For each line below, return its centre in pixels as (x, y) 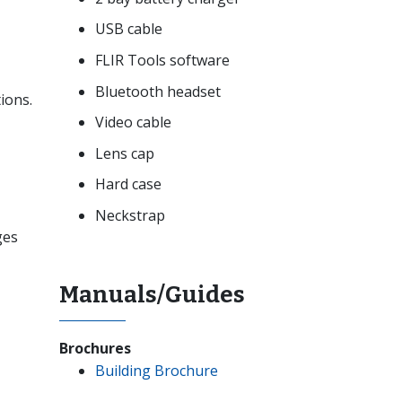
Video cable (133, 122)
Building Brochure (157, 370)
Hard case (128, 184)
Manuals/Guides (152, 294)
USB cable (129, 29)
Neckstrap (130, 215)
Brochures (95, 348)
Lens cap (125, 153)
